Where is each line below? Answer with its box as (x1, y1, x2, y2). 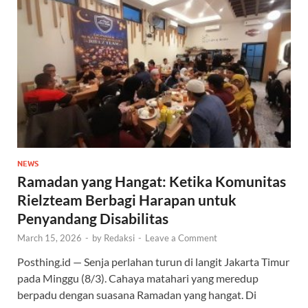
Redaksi (104, 232, 135, 244)
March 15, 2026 (17, 232, 82, 244)
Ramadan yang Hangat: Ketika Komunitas (17, 173, 286, 190)
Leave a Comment (145, 232, 217, 244)
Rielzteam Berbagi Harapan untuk (17, 191, 236, 209)
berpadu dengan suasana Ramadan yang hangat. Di (17, 288, 256, 302)
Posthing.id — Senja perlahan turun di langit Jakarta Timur (17, 255, 289, 269)
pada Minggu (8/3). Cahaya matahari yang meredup (17, 272, 258, 285)
